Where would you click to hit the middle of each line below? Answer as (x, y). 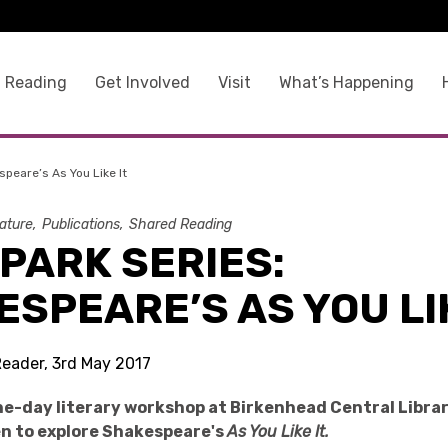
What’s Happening (346, 82)
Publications (81, 224)
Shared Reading (181, 224)
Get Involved (142, 82)
